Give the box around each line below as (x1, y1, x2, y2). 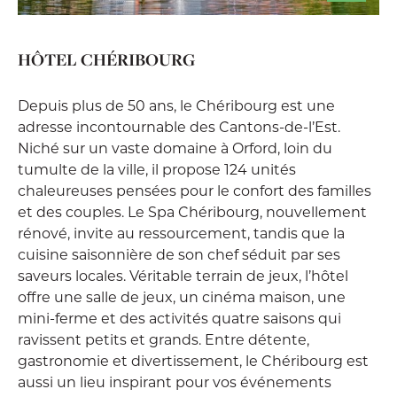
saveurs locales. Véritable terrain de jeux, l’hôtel (18, 266, 348, 284)
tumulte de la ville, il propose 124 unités (18, 160, 296, 178)
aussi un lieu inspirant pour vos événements (18, 372, 331, 391)
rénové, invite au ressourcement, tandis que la (18, 223, 345, 242)
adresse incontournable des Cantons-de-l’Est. (18, 117, 340, 136)
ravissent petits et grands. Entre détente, (18, 330, 309, 348)
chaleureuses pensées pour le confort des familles (18, 181, 371, 199)
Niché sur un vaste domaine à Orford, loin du (18, 138, 332, 157)
